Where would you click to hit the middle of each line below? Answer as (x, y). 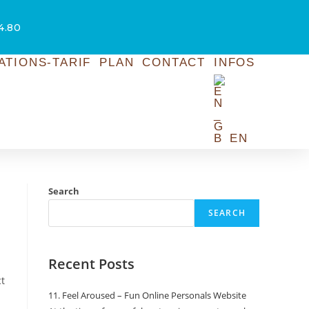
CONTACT (174, 62)
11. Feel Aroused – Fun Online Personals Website (147, 295)
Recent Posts (91, 264)
